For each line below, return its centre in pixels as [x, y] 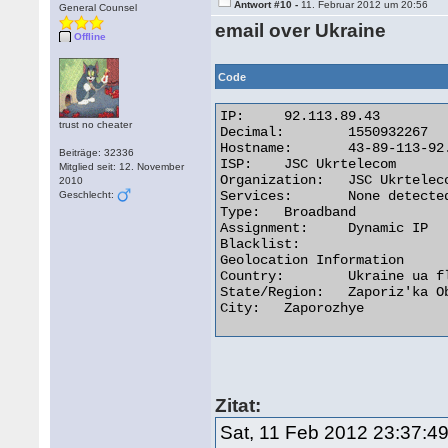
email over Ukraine [301, 30]
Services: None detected [256, 196]
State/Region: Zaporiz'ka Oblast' [272, 292]
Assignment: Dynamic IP [264, 228]
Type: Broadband [240, 212]
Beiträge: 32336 [97, 152]
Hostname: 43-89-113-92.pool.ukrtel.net [256, 148]
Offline [90, 36]
